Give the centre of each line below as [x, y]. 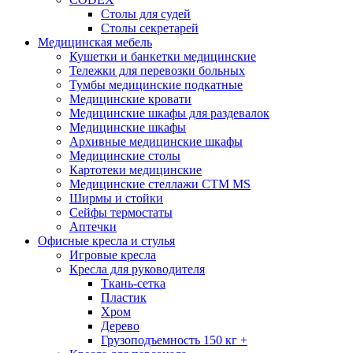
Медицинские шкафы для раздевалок [169, 113]
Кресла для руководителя [137, 269]
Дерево [120, 325]
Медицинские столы [125, 155]
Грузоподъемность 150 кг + [174, 340]
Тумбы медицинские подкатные [156, 84]
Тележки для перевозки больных [157, 70]
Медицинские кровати [130, 98]
